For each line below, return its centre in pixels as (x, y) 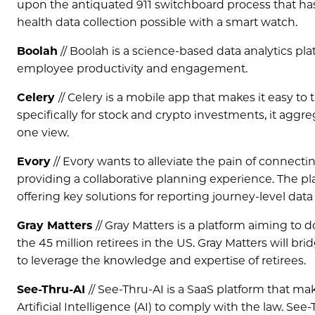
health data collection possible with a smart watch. (157, 22)
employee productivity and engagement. (132, 69)
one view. (43, 133)
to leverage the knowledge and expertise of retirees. (161, 261)
